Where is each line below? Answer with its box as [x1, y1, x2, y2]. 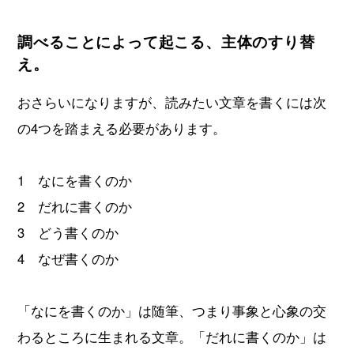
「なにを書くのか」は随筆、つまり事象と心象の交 [17, 301, 327, 321]
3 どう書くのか [17, 223, 119, 243]
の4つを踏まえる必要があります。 [17, 119, 227, 138]
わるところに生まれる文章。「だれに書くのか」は [17, 327, 327, 347]
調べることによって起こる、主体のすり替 [17, 29, 315, 52]
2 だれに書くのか [17, 197, 133, 217]
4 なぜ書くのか [17, 249, 119, 269]
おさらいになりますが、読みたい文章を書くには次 [17, 92, 327, 112]
